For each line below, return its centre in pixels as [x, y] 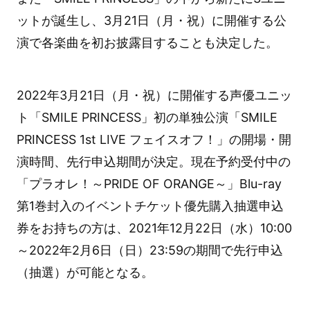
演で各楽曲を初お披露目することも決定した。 [147, 42]
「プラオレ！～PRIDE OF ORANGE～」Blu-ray [149, 184]
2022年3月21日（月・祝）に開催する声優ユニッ [154, 95]
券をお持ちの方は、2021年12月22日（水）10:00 [154, 228]
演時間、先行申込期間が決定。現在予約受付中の [153, 162]
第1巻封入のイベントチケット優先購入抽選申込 [150, 206]
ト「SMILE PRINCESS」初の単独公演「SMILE [147, 118]
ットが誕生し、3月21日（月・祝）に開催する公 [151, 20]
